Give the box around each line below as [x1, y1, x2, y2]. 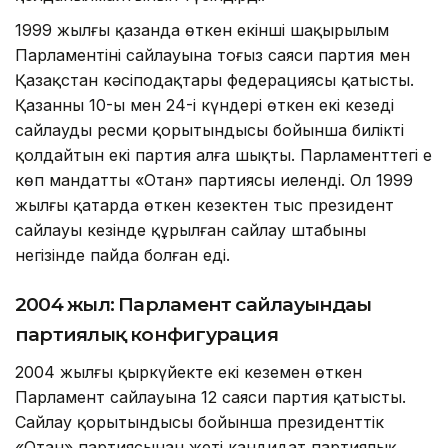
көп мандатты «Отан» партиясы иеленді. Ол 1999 [15, 170, 413, 191]
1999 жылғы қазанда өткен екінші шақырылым [15, 20, 389, 41]
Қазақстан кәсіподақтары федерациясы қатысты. [15, 70, 414, 91]
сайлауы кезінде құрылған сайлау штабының [15, 220, 366, 241]
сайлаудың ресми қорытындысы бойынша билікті [15, 120, 404, 141]
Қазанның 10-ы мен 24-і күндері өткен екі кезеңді [15, 95, 394, 116]
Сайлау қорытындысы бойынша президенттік [15, 412, 384, 433]
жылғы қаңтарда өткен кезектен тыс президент [15, 195, 394, 216]
